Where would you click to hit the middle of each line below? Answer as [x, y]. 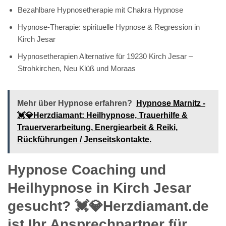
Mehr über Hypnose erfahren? [75, 103]
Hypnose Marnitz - [171, 103]
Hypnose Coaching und [87, 169]
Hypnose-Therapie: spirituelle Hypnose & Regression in [109, 27]
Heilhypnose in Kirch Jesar [99, 188]
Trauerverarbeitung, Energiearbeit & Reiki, [97, 127]
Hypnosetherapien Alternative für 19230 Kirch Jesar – [105, 56]
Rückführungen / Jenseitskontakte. [84, 139]
